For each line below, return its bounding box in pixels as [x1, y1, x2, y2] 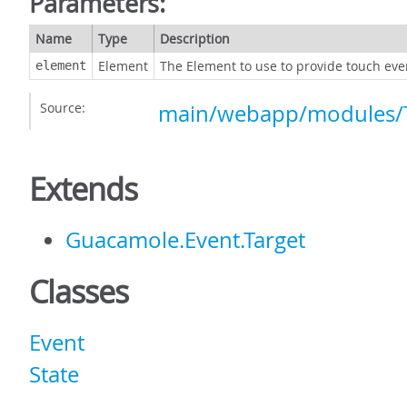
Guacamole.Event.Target [65, 225, 305, 254]
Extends [29, 168, 137, 210]
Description [160, 30, 230, 47]
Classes [29, 271, 128, 313]
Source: [40, 99, 85, 116]
